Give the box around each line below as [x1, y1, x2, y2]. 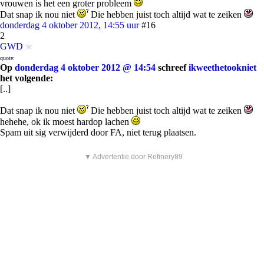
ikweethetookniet [189, 62, 256, 72]
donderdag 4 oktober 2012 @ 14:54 [15, 62, 156, 72]
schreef [156, 62, 189, 72]
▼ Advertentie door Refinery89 [84, 153, 183, 161]
